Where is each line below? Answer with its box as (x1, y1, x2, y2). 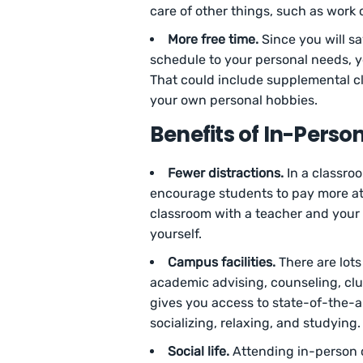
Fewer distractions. (168, 165, 284, 181)
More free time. (168, 32, 258, 48)
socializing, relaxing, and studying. (150, 315, 361, 331)
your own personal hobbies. (150, 92, 318, 109)
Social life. (168, 344, 229, 360)
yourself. (150, 226, 202, 242)
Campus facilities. (168, 254, 275, 271)
